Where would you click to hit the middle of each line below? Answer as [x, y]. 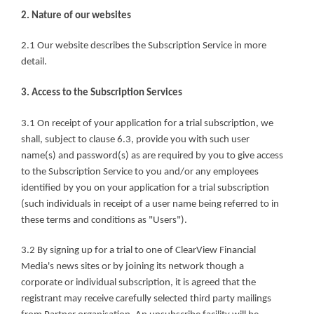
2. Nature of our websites [76, 15]
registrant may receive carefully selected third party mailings [146, 299]
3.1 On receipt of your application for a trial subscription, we [147, 123]
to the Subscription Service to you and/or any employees [140, 172]
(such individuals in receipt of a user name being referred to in [150, 204]
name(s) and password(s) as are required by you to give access [152, 156]
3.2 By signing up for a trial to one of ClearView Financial [138, 251]
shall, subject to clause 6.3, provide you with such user [135, 139]
